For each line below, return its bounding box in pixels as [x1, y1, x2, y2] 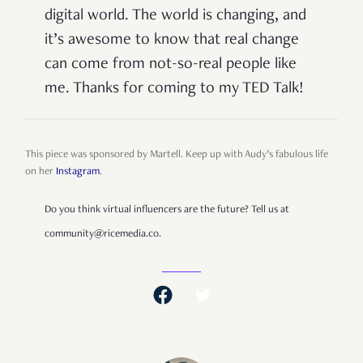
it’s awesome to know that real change [45, 32, 299, 49]
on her [25, 167, 56, 178]
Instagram [56, 167, 100, 178]
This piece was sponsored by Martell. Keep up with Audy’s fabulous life [25, 150, 328, 161]
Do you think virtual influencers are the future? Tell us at [45, 205, 289, 216]
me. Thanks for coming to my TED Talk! [45, 81, 304, 98]
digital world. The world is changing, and [45, 8, 306, 25]
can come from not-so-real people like [45, 57, 297, 74]
